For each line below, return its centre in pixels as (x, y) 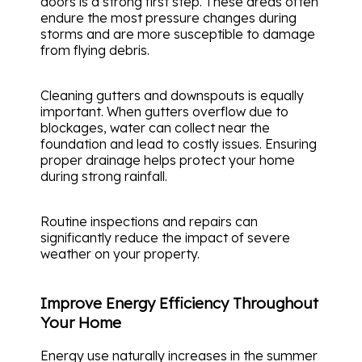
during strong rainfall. (104, 177)
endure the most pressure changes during (168, 18)
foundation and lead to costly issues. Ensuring (179, 144)
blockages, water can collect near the (155, 128)
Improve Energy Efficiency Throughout (179, 303)
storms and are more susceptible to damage (178, 34)
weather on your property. (120, 254)
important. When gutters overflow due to (164, 112)
